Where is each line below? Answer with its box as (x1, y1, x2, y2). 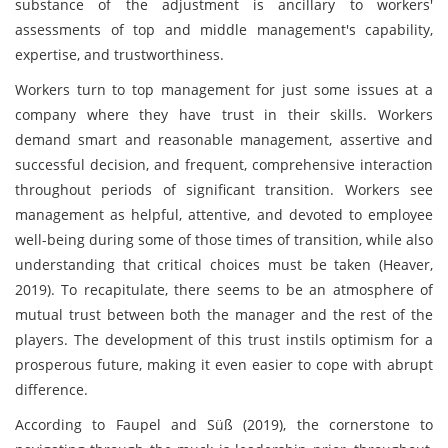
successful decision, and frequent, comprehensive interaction (15, 155, 433, 174)
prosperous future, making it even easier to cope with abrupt (15, 355, 433, 374)
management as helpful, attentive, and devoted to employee (15, 205, 433, 224)
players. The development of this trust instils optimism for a (15, 330, 433, 349)
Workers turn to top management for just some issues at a (15, 80, 433, 99)
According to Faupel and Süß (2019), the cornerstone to (15, 415, 433, 434)
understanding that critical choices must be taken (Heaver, (15, 255, 433, 274)
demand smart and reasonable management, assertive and (15, 130, 433, 149)
